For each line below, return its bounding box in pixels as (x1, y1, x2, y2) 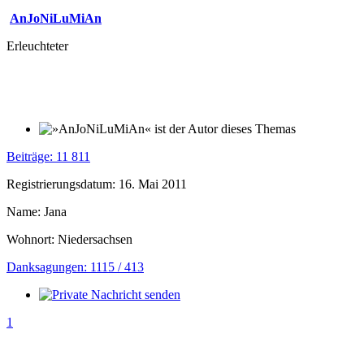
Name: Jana (6, 204, 67, 219)
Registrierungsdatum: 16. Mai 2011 (6, 176, 187, 191)
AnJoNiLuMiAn (10, 11, 102, 25)
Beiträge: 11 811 (6, 149, 90, 163)
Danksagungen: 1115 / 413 (6, 259, 144, 274)
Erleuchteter (6, 38, 68, 53)
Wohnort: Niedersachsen (6, 232, 132, 246)
